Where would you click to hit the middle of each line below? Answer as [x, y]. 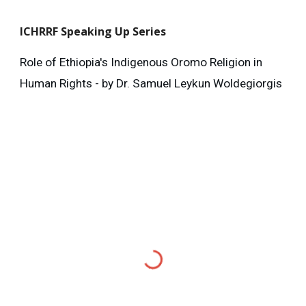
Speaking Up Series [114, 32]
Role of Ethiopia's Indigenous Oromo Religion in [141, 62]
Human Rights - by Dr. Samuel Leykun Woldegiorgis [151, 84]
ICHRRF [41, 32]
